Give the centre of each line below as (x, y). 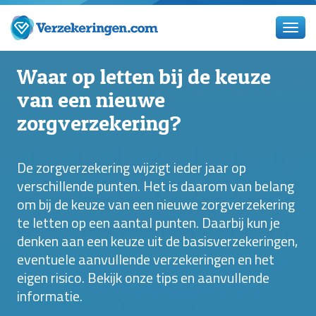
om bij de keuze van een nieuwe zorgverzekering (156, 204)
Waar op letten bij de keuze (144, 76)
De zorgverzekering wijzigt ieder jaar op (132, 168)
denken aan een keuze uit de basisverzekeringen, (157, 241)
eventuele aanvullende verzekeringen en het (146, 259)
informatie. (50, 296)
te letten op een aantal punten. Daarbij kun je (148, 223)
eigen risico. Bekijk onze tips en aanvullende (143, 278)
